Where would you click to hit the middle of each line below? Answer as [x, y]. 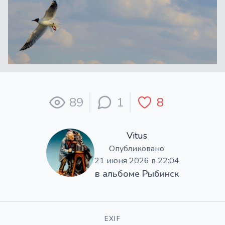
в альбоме [118, 174]
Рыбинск [160, 174]
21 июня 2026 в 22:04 [137, 160]
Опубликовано [137, 148]
